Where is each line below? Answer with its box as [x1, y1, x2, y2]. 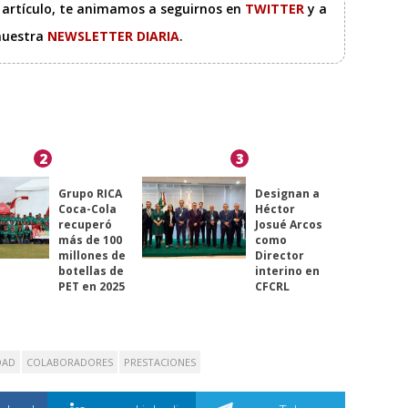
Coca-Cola [57, 201, 117, 218]
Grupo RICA [57, 186, 122, 202]
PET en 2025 [57, 279, 125, 295]
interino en [254, 263, 320, 280]
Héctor [254, 201, 295, 218]
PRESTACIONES [124, 355, 196, 370]
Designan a [254, 186, 320, 202]
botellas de [57, 263, 124, 280]
